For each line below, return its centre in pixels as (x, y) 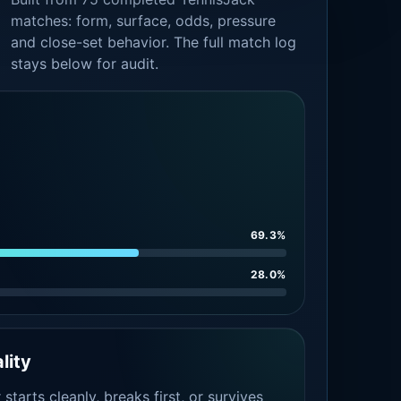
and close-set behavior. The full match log (154, 42)
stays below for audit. (85, 64)
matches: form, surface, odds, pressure (144, 21)
